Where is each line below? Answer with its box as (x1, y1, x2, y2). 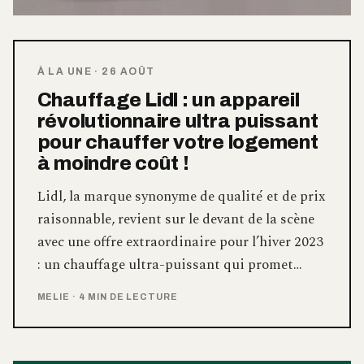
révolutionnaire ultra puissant (37, 110, 318, 132)
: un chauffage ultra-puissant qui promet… (37, 254, 302, 276)
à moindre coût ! (37, 153, 189, 175)
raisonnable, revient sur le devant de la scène (37, 209, 314, 231)
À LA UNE (37, 66, 93, 78)
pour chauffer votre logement (37, 132, 318, 154)
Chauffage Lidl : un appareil (37, 89, 300, 111)
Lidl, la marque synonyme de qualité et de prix (37, 186, 325, 208)
